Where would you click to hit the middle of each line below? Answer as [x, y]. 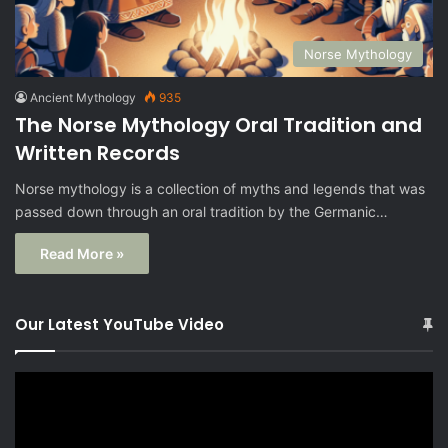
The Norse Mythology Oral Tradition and [218, 125]
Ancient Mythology [83, 98]
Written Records [97, 153]
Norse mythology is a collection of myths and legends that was [220, 189]
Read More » [82, 254]
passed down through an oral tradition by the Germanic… [201, 212]
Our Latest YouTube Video [119, 325]
